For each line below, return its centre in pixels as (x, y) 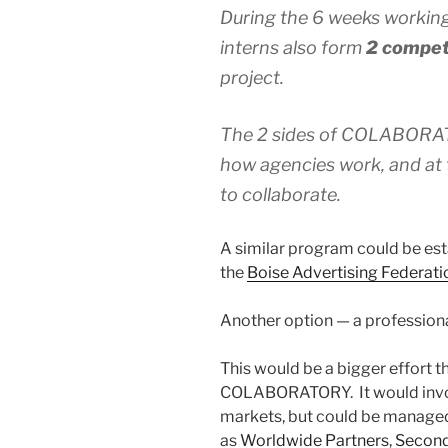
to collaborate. (280, 195)
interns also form (293, 48)
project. (252, 78)
